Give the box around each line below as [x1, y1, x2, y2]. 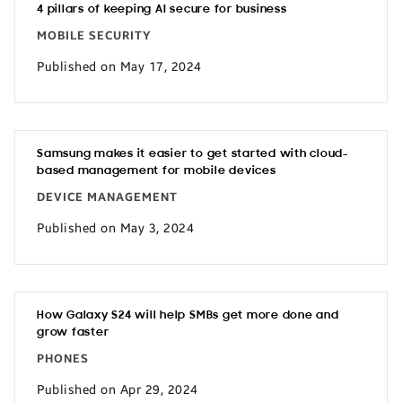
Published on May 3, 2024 [37, 220, 194, 236]
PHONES [37, 352, 89, 366]
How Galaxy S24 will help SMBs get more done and [37, 310, 339, 321]
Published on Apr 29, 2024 [37, 381, 198, 398]
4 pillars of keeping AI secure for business [37, 4, 287, 15]
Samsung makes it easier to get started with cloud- [37, 148, 349, 160]
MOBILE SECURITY [37, 29, 152, 43]
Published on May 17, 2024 [37, 58, 202, 74]
